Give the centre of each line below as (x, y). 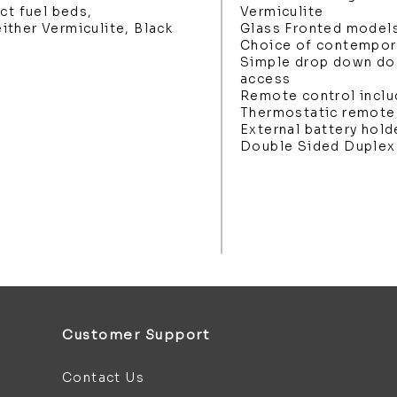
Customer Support (136, 335)
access (266, 79)
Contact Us (104, 378)
